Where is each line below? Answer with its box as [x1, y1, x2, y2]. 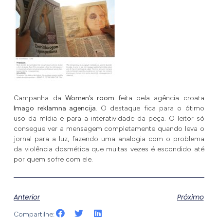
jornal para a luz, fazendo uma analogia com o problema [14, 134, 204, 143]
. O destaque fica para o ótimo [95, 104, 204, 112]
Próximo [177, 192, 204, 202]
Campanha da [14, 93, 65, 102]
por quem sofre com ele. [14, 155, 93, 163]
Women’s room [65, 93, 114, 102]
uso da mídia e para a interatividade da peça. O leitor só [14, 114, 204, 123]
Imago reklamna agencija [14, 104, 96, 112]
